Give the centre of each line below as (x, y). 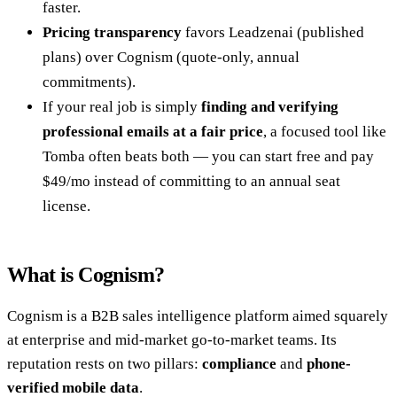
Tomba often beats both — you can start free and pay (208, 156)
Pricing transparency (112, 32)
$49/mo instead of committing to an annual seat (191, 181)
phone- (329, 363)
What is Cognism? (86, 274)
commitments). (89, 82)
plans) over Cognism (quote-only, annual (171, 57)
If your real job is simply (122, 106)
